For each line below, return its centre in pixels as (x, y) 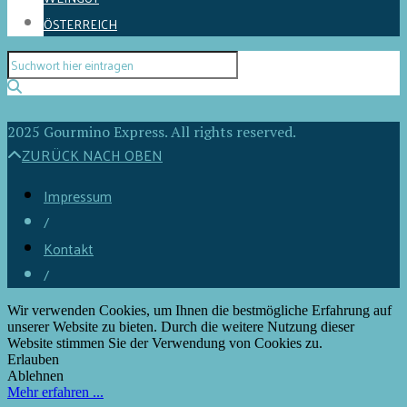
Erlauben (33, 359)
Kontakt (69, 248)
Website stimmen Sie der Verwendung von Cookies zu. (165, 342)
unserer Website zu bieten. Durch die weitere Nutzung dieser (181, 326)
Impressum (78, 195)
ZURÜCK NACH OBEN (92, 154)
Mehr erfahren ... (55, 392)
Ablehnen (35, 375)
